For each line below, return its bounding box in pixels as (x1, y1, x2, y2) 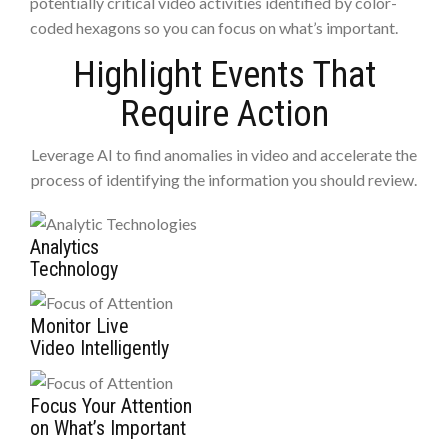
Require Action (119, 93, 329, 136)
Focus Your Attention (30, 393, 192, 418)
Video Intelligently (30, 336, 169, 361)
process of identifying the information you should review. (31, 170, 417, 190)
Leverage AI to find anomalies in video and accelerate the (31, 145, 417, 165)
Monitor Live (30, 314, 129, 339)
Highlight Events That (72, 54, 376, 97)
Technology (30, 256, 118, 281)
